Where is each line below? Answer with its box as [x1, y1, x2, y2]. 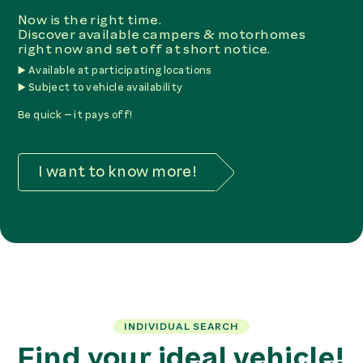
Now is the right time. [17, 11, 162, 29]
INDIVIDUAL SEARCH [123, 320, 240, 334]
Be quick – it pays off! [17, 107, 133, 122]
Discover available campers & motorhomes [17, 26, 306, 44]
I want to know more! [37, 162, 198, 182]
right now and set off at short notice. [17, 41, 271, 58]
